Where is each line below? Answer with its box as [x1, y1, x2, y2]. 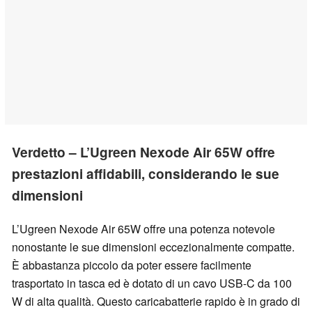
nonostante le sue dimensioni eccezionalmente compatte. [12, 238, 295, 255]
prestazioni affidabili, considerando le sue [12, 164, 279, 184]
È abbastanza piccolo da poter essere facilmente [12, 256, 251, 273]
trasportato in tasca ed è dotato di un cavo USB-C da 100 [12, 274, 292, 291]
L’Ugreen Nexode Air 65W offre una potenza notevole [12, 220, 275, 237]
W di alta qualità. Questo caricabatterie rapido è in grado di [12, 292, 300, 309]
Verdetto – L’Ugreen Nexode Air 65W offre [12, 142, 275, 162]
